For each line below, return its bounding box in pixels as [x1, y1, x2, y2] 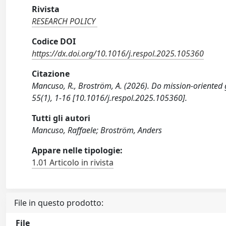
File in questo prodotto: [14, 197, 103, 208]
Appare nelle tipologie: [32, 145, 123, 156]
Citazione [32, 68, 70, 79]
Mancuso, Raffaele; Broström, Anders [32, 125, 162, 136]
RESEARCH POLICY [32, 16, 96, 27]
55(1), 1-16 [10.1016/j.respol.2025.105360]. [32, 92, 188, 103]
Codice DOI [32, 36, 76, 47]
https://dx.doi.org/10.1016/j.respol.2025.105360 [32, 48, 204, 59]
